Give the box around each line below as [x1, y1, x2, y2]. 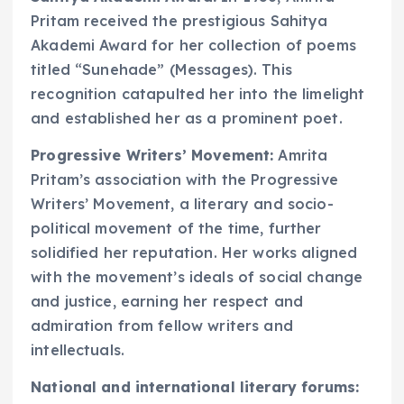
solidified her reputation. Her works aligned [31, 243, 358, 262]
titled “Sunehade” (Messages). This [31, 60, 292, 78]
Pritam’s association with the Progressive [31, 170, 338, 188]
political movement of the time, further [31, 218, 322, 237]
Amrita [273, 145, 328, 164]
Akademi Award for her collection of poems [31, 35, 356, 54]
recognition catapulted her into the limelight [31, 84, 365, 103]
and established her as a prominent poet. [31, 108, 343, 127]
